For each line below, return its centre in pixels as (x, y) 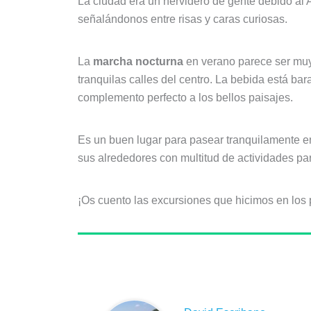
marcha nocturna (138, 62)
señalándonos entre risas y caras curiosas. (183, 19)
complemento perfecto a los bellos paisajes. (185, 98)
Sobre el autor (152, 266)
